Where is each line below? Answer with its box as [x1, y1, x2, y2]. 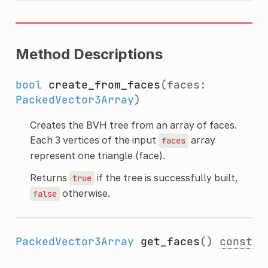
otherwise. [59, 187, 110, 199]
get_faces [140, 234, 200, 248]
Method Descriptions [15, 45, 163, 63]
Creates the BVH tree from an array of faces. [29, 118, 237, 131]
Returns [29, 171, 69, 184]
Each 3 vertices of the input [29, 133, 159, 146]
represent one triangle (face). [29, 149, 165, 162]
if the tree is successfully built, [94, 171, 237, 184]
